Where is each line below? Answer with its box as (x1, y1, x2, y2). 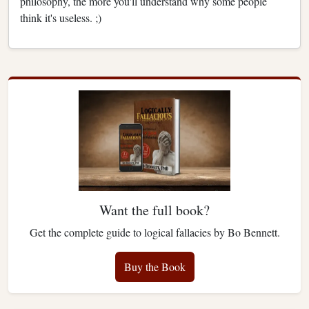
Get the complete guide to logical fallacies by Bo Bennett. (29, 225, 280, 240)
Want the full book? (99, 201, 210, 220)
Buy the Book (123, 259, 186, 275)
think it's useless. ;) (20, 10, 101, 25)
